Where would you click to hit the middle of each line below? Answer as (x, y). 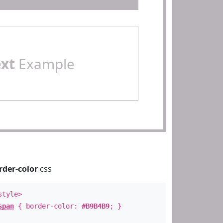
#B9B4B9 (95, 206)
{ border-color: (48, 206)
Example (45, 64)
